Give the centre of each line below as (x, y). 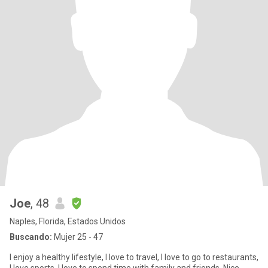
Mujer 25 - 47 (77, 237)
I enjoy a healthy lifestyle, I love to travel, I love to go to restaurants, (134, 257)
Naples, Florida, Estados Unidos (68, 221)
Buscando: (31, 237)
